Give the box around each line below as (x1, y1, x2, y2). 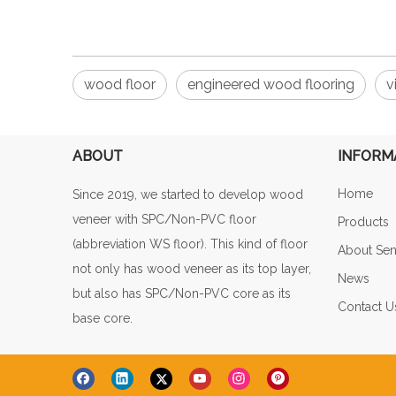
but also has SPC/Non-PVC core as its (72, 286, 291, 301)
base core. (72, 311, 133, 326)
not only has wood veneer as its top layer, (72, 262, 311, 277)
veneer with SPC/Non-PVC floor (72, 212, 256, 227)
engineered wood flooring (187, 76, 354, 94)
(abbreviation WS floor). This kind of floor (72, 237, 308, 252)
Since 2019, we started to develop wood (72, 187, 303, 202)
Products (338, 215, 389, 230)
